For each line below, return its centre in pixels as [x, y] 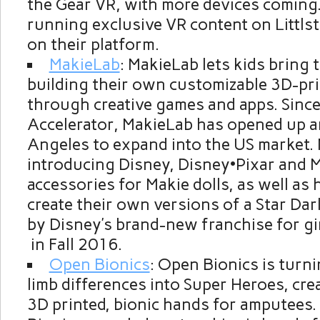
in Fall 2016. [74, 244]
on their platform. [93, 44]
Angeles [58, 144]
